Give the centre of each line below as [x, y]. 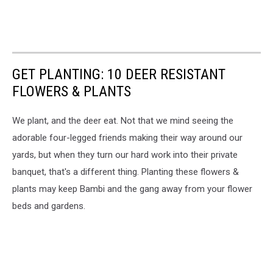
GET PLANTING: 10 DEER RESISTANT [119, 75]
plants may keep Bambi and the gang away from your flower [132, 189]
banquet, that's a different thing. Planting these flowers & [126, 172]
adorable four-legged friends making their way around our [127, 138]
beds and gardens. [49, 206]
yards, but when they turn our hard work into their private [125, 155]
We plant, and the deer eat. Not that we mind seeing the [123, 121]
